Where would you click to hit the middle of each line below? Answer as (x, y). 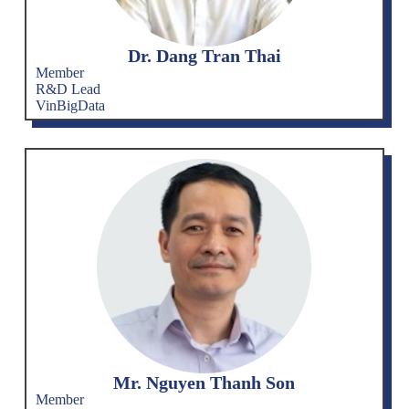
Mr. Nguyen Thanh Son (204, 382)
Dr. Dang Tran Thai (204, 55)
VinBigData (70, 105)
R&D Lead (68, 89)
